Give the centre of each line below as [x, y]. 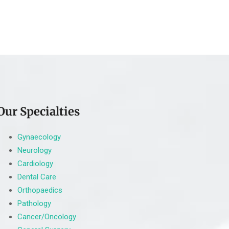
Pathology [34, 203]
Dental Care [37, 177]
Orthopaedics [40, 190]
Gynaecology [39, 137]
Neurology [34, 150]
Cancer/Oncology [47, 216]
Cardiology [35, 163]
